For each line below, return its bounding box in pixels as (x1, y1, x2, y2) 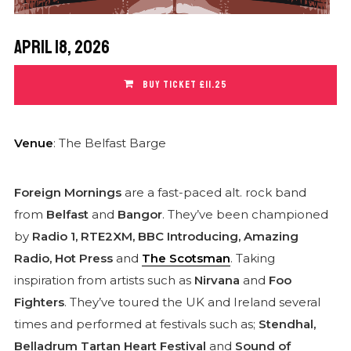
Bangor (117, 206, 162, 222)
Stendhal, (258, 316, 316, 331)
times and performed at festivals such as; (13, 316, 259, 331)
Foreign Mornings (13, 184, 121, 200)
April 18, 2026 (13, 34, 110, 59)
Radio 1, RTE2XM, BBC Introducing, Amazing (31, 228, 299, 244)
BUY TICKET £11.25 (140, 78, 227, 91)
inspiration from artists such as (13, 272, 194, 288)
